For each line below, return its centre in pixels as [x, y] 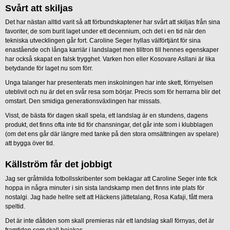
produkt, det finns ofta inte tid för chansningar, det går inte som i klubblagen [109, 125]
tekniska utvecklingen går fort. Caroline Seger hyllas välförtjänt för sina [103, 41]
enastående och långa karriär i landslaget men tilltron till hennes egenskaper [112, 50]
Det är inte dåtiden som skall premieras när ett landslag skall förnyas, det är [110, 221]
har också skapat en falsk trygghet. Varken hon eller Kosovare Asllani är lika [110, 59]
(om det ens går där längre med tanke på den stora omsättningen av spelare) [112, 134]
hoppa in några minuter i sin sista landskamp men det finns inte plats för [105, 188]
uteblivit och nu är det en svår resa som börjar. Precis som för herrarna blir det [113, 92]
